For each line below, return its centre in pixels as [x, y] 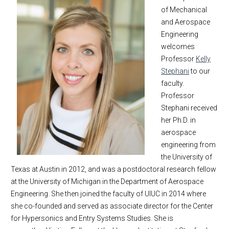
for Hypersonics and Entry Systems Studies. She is [92, 218]
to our [200, 71]
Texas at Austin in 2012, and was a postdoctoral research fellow [113, 169]
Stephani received [189, 108]
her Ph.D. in [178, 120]
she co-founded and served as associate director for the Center [112, 206]
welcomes [178, 47]
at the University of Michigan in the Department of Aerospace [107, 181]
